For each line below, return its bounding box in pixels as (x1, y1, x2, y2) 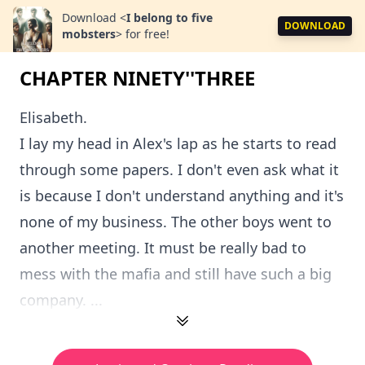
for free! (125, 26, 169, 42)
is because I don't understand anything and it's (20, 186, 344, 205)
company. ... (20, 290, 103, 310)
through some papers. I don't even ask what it (20, 160, 339, 179)
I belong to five (126, 10, 213, 25)
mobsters (62, 26, 116, 42)
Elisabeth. (20, 108, 87, 127)
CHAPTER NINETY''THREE (20, 64, 255, 91)
